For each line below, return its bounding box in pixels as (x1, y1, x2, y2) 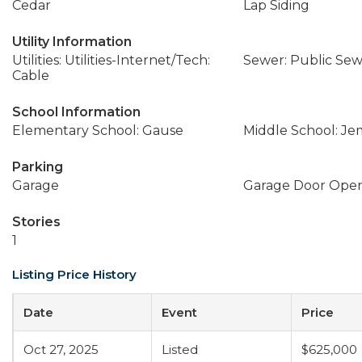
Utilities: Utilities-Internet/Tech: (12, 53, 210, 68)
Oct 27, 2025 (23, 342, 99, 357)
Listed (162, 342, 198, 357)
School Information (12, 104, 141, 120)
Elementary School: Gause (12, 123, 183, 138)
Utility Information (12, 34, 132, 49)
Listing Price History (12, 267, 137, 282)
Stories (12, 214, 61, 229)
